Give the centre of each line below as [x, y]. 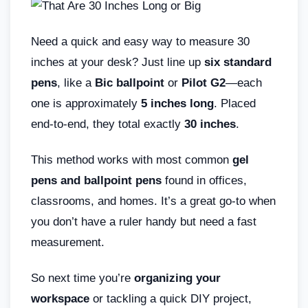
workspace [60, 298]
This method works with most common [132, 159]
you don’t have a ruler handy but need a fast [144, 221]
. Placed [235, 103]
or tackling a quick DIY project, [170, 298]
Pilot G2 [203, 82]
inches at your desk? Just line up [118, 62]
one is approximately [86, 103]
